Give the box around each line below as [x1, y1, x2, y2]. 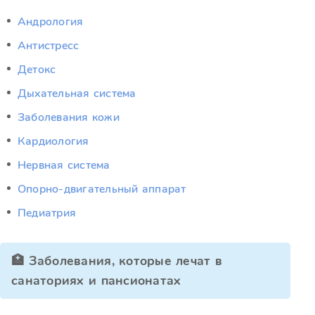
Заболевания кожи [18, 110, 120, 125]
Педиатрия [18, 205, 77, 221]
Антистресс [18, 38, 79, 53]
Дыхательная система [18, 86, 136, 101]
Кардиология [18, 134, 89, 149]
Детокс [18, 62, 56, 77]
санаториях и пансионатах [11, 272, 181, 289]
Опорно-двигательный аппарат [18, 181, 186, 197]
